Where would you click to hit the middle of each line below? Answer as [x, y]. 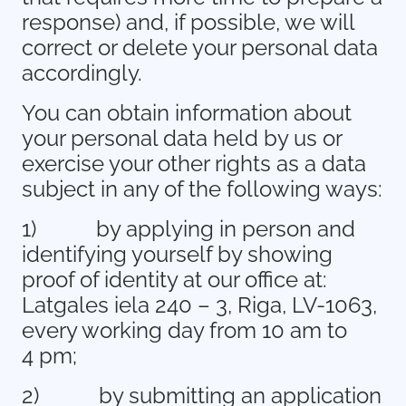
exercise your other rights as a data [194, 164]
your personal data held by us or [182, 138]
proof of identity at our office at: [174, 280]
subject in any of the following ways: [202, 189]
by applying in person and [226, 229]
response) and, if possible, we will [188, 22]
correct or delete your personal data [200, 48]
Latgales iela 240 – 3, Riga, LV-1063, [199, 305]
